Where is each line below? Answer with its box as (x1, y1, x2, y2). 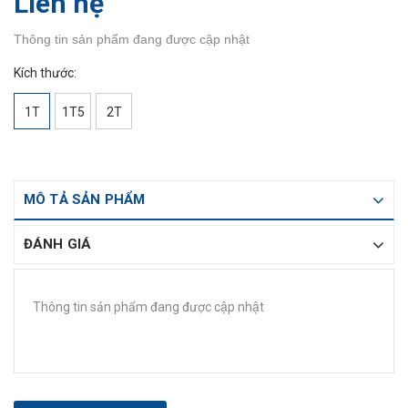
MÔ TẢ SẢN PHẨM (24, 191, 146, 208)
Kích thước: (14, 66, 76, 80)
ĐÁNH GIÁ (24, 236, 92, 252)
